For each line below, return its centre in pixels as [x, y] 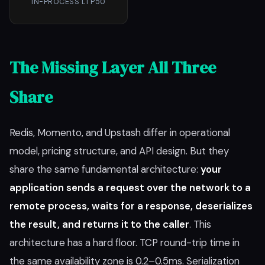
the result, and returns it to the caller [99, 224]
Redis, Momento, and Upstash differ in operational [120, 132]
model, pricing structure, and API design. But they [119, 151]
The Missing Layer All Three [113, 67]
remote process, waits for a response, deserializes [131, 206]
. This [200, 224]
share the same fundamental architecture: [105, 169]
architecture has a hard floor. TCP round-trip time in [125, 243]
